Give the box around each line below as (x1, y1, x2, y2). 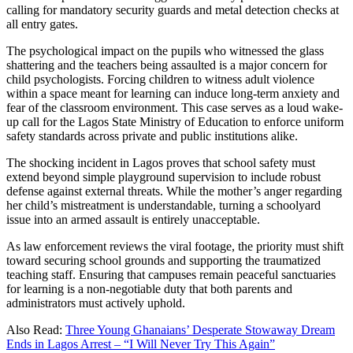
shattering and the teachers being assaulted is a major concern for (6, 58, 327, 72)
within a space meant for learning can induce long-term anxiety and (6, 87, 340, 101)
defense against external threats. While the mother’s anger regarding (6, 184, 342, 199)
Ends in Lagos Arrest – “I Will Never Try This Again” (6, 337, 275, 351)
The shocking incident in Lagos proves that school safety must (6, 156, 315, 170)
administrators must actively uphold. (6, 296, 185, 310)
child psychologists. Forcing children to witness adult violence (6, 72, 314, 87)
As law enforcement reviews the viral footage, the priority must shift (6, 240, 344, 254)
